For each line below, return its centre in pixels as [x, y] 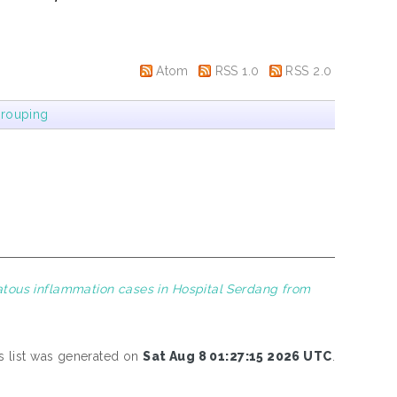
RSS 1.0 [237, 70]
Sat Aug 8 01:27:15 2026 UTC [237, 356]
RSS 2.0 [309, 70]
